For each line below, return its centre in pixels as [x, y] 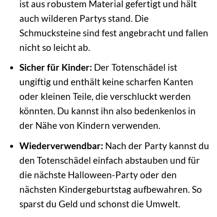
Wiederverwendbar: [61, 145]
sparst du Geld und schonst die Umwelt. [100, 203]
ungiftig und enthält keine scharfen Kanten [106, 82]
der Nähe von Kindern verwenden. [90, 125]
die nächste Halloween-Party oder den [98, 174]
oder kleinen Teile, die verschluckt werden [105, 96]
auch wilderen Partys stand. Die [84, 18]
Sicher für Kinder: [55, 67]
